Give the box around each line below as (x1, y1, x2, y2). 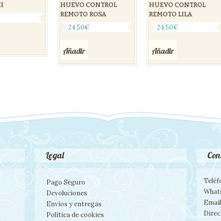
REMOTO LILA (149, 7, 192, 21)
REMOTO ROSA (60, 7, 106, 21)
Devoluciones (46, 188, 87, 197)
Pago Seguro (46, 178, 85, 186)
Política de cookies (46, 210, 104, 219)
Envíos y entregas (46, 199, 102, 208)
